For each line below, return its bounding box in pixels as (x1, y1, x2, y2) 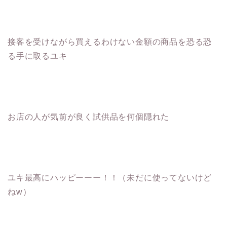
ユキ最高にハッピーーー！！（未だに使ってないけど (8, 173, 212, 182)
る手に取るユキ (8, 52, 67, 61)
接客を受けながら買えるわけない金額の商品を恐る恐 (8, 37, 212, 47)
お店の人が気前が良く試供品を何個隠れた (8, 112, 170, 122)
